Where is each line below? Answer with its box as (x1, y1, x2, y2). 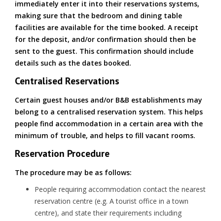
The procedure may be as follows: (15, 168, 132, 177)
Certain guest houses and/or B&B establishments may (15, 95, 202, 105)
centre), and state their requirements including (35, 208, 182, 218)
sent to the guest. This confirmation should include (15, 46, 193, 56)
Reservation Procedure (15, 147, 110, 159)
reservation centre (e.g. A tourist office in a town (35, 196, 188, 206)
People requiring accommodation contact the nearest (35, 184, 206, 194)
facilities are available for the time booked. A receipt (15, 23, 198, 32)
